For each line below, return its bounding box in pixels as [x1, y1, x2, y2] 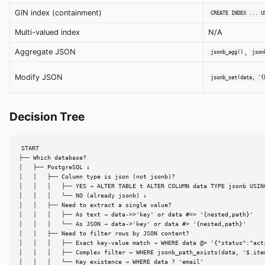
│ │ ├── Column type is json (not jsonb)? [19, 173, 175, 180]
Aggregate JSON [15, 47, 76, 56]
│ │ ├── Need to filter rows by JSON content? [19, 230, 189, 237]
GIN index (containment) [15, 8, 102, 17]
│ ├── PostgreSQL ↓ [19, 164, 90, 171]
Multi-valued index [15, 27, 80, 37]
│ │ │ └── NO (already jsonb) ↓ [19, 192, 147, 199]
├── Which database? [19, 154, 86, 161]
